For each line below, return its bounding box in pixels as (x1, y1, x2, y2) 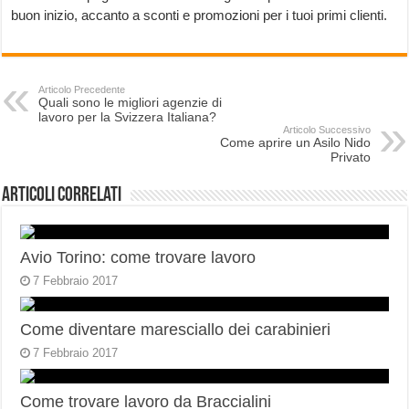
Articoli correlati (2, 185, 122, 206)
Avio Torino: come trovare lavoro (20, 248, 257, 267)
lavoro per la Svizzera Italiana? (38, 110, 217, 124)
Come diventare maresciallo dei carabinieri (20, 320, 331, 339)
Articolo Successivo (282, 124, 371, 135)
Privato (330, 150, 371, 164)
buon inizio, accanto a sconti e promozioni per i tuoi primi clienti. (11, 7, 388, 23)
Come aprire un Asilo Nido (219, 135, 371, 150)
